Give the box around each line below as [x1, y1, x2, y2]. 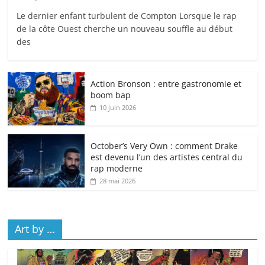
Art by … [15, 222, 56, 237]
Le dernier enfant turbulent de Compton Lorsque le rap [17, 10, 237, 22]
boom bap [91, 89, 131, 101]
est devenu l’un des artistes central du [91, 151, 243, 163]
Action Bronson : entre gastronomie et [91, 78, 242, 90]
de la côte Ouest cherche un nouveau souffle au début [17, 23, 233, 35]
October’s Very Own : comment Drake [91, 140, 238, 152]
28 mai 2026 [99, 176, 136, 186]
